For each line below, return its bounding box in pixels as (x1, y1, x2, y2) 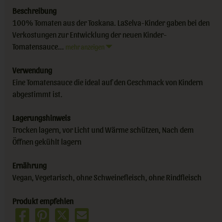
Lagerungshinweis (12, 112, 70, 122)
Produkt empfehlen (12, 196, 73, 206)
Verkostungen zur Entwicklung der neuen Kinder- (12, 29, 167, 39)
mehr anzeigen (65, 42, 106, 51)
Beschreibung (12, 5, 56, 15)
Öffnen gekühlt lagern (12, 136, 81, 146)
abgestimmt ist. (12, 89, 62, 99)
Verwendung (12, 65, 52, 75)
